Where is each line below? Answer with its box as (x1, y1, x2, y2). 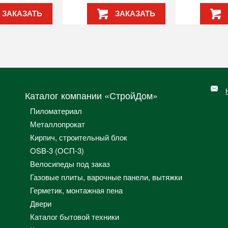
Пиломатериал (30, 105, 82, 117)
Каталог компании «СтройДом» (25, 89, 158, 102)
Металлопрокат (30, 119, 85, 130)
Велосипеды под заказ (30, 158, 110, 169)
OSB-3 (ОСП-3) (30, 145, 84, 156)
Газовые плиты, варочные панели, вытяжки (30, 172, 182, 183)
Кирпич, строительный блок (30, 132, 127, 143)
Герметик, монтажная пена (30, 185, 123, 196)
